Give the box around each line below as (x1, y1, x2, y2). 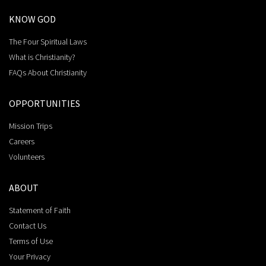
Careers (9, 136, 34, 147)
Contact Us (9, 220, 46, 232)
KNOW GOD (9, 13, 56, 26)
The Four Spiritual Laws (9, 36, 87, 47)
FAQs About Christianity (9, 67, 87, 78)
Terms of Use (9, 236, 53, 247)
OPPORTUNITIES (9, 97, 80, 110)
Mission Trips (9, 121, 52, 132)
